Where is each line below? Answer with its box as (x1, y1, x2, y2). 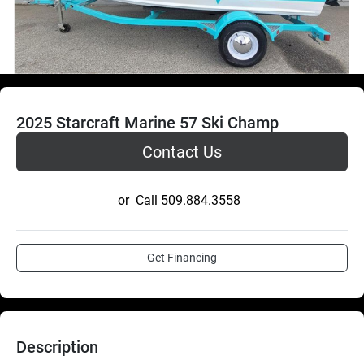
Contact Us (142, 141, 222, 162)
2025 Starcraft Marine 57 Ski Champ (16, 112, 279, 132)
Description (16, 336, 98, 357)
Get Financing (147, 250, 217, 264)
